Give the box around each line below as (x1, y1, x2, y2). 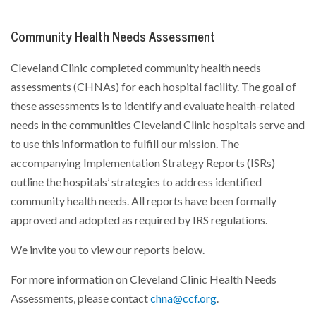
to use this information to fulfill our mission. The (11, 136, 239, 151)
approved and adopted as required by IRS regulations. (11, 212, 267, 227)
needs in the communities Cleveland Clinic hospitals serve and (11, 117, 305, 132)
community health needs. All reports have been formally (11, 193, 276, 208)
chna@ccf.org (150, 291, 217, 305)
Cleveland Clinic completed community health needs (11, 60, 261, 75)
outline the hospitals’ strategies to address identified (11, 174, 262, 189)
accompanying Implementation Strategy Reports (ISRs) (11, 155, 275, 170)
